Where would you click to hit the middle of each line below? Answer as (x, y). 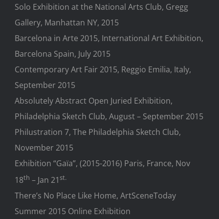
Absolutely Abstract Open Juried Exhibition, (94, 101)
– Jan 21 (45, 180)
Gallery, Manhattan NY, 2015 (67, 22)
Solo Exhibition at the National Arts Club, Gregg (101, 7)
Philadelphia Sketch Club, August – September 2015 (109, 116)
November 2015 (44, 148)
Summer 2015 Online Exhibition (73, 211)
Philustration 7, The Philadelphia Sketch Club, (98, 132)
